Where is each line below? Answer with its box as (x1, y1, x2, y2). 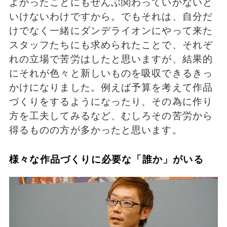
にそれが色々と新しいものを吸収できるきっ (9, 67, 213, 79)
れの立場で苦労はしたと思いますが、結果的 (9, 53, 213, 64)
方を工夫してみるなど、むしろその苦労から (9, 110, 213, 121)
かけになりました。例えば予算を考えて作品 (9, 82, 213, 93)
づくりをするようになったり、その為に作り (9, 96, 213, 107)
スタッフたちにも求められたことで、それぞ (9, 39, 213, 50)
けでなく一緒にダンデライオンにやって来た (9, 25, 213, 36)
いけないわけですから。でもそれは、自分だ (9, 11, 213, 22)
